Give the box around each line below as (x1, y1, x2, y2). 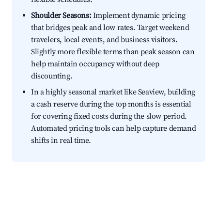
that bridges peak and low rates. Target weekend (31, 23, 189, 33)
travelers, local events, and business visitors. (31, 35, 178, 45)
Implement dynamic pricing (91, 11, 186, 21)
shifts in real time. (31, 136, 91, 146)
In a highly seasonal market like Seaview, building (31, 87, 196, 97)
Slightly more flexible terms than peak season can (31, 47, 195, 57)
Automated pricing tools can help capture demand (31, 124, 196, 134)
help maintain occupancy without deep (31, 59, 159, 69)
